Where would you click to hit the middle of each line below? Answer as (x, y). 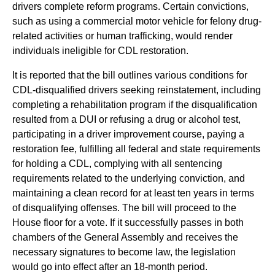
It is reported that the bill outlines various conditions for (130, 75)
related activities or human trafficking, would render (122, 36)
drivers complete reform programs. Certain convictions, (130, 6)
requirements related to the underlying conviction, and (129, 178)
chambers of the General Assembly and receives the (125, 237)
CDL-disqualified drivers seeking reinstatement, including (137, 90)
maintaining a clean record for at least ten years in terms (133, 193)
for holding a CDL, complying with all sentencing (117, 164)
